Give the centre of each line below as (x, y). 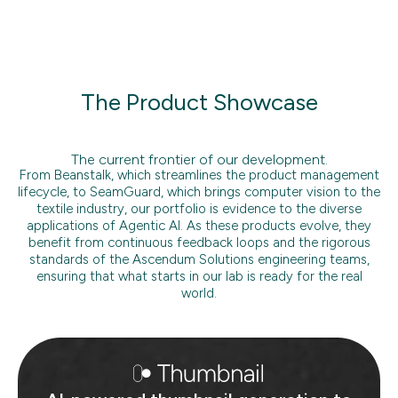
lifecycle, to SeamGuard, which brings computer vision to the (199, 192)
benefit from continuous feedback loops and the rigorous (199, 243)
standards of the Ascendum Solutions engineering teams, (199, 259)
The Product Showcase (199, 102)
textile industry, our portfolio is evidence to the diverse (199, 209)
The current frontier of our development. (199, 159)
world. (199, 293)
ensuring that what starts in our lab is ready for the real (199, 276)
